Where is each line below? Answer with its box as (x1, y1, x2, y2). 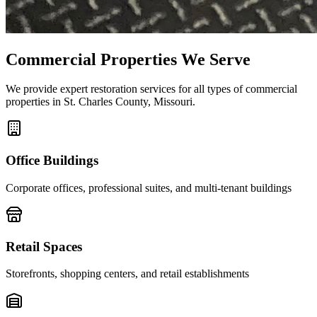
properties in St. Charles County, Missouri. (6, 96, 195, 108)
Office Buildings (6, 153, 98, 168)
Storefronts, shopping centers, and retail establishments (6, 267, 249, 280)
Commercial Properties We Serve (6, 50, 250, 69)
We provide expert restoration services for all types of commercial (6, 83, 297, 96)
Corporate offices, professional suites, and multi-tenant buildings (6, 181, 292, 194)
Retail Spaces (6, 238, 82, 254)
